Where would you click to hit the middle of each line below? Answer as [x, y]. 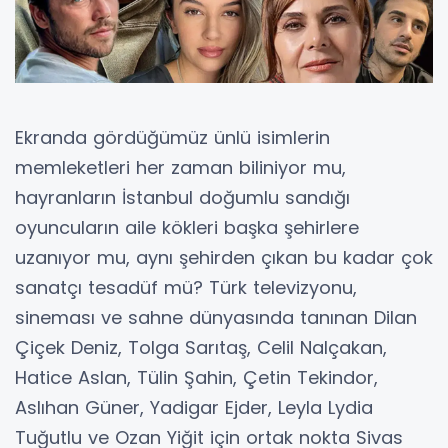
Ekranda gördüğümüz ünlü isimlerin [172, 138]
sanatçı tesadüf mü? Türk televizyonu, [186, 288]
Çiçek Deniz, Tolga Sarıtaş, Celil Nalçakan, [201, 348]
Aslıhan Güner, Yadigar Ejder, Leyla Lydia [194, 408]
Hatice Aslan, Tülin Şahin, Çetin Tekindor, [196, 378]
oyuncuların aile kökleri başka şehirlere [187, 228]
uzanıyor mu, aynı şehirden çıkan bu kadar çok [224, 258]
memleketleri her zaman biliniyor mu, [180, 168]
